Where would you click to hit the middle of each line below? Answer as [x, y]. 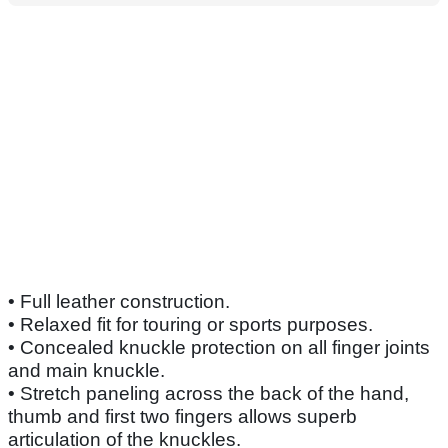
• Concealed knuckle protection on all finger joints [219, 348]
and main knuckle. [86, 371]
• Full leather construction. [119, 302]
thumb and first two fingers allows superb [182, 417]
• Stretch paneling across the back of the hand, [208, 394]
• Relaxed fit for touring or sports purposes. [190, 325]
